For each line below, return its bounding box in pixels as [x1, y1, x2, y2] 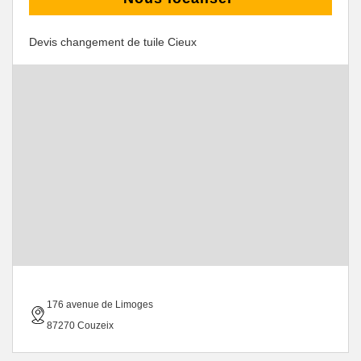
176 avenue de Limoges [47, 299, 153, 310]
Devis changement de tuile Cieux [29, 35, 197, 48]
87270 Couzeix [47, 320, 114, 331]
